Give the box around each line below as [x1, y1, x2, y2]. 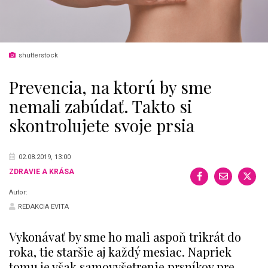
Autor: [9, 188, 28, 196]
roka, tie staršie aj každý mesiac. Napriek [9, 243, 232, 260]
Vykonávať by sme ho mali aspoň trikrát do [9, 228, 241, 245]
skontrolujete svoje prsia [9, 114, 194, 136]
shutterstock [19, 51, 58, 59]
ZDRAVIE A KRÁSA [9, 167, 74, 176]
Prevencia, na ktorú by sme [9, 75, 212, 98]
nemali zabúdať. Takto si [9, 95, 192, 117]
